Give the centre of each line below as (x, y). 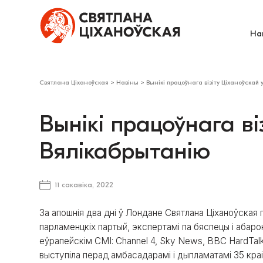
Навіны (128, 83)
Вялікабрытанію (125, 151)
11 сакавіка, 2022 (84, 185)
